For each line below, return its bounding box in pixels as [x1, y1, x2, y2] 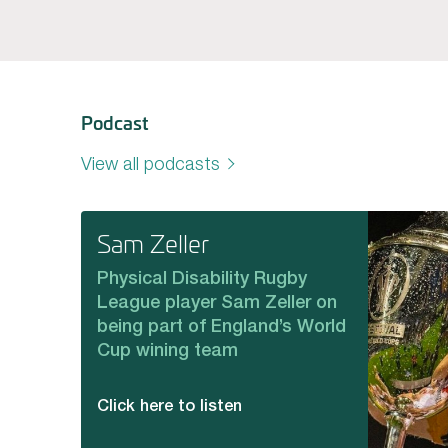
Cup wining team [96, 338, 238, 361]
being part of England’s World [96, 314, 346, 337]
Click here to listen [96, 395, 242, 416]
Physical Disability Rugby [96, 266, 307, 289]
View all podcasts [80, 152, 220, 174]
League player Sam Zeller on [96, 290, 337, 313]
